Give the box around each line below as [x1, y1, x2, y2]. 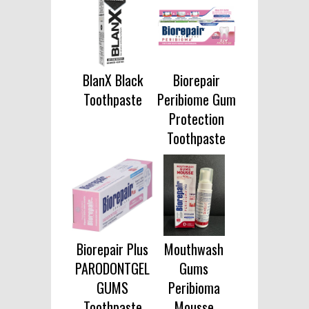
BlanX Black [82, 70, 143, 91]
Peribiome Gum [157, 89, 236, 110]
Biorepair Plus [77, 239, 149, 260]
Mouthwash [164, 239, 224, 260]
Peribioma [168, 277, 220, 299]
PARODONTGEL [75, 258, 150, 279]
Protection [168, 108, 224, 130]
